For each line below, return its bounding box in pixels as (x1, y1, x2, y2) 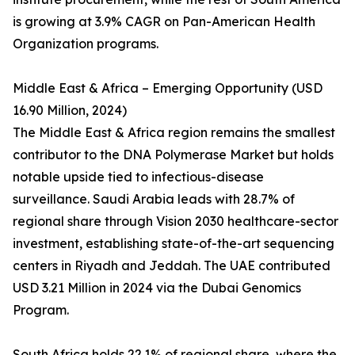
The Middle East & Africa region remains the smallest (13, 124, 335, 141)
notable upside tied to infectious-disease (13, 169, 264, 185)
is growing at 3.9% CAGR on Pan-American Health (13, 13, 315, 30)
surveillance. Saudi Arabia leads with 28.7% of (13, 191, 295, 208)
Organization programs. (13, 36, 158, 52)
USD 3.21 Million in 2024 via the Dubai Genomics (13, 280, 301, 296)
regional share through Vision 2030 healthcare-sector (13, 213, 338, 230)
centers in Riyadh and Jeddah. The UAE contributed (13, 258, 330, 274)
